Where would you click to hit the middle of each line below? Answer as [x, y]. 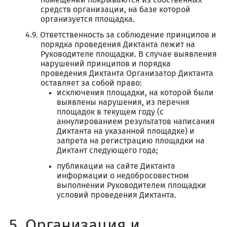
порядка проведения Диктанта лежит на [118, 45]
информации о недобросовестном [123, 176]
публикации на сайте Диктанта [116, 166]
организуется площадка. [88, 19]
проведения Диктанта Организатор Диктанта [127, 73]
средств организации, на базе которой [116, 10]
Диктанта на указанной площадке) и [126, 131]
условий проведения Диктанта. [117, 195]
